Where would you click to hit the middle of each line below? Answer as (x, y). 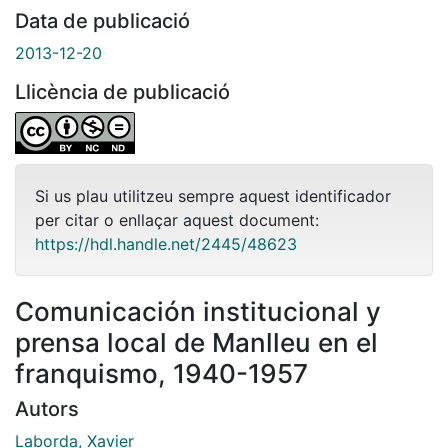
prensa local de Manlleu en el (196, 342)
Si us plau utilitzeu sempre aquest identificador (213, 195)
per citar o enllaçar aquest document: (177, 219)
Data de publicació (102, 20)
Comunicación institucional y (198, 311)
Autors (47, 408)
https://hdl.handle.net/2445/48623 (166, 243)
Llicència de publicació (122, 91)
